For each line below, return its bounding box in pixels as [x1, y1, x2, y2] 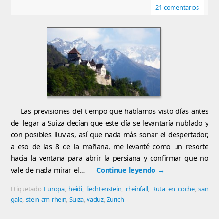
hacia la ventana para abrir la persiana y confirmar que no [10, 153, 209, 163]
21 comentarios [155, 2, 199, 12]
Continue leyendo [96, 165, 158, 175]
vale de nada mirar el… [10, 165, 87, 175]
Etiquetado [10, 184, 44, 193]
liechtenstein [86, 184, 122, 193]
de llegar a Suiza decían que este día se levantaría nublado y [10, 118, 209, 128]
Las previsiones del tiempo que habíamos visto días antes [20, 107, 209, 116]
